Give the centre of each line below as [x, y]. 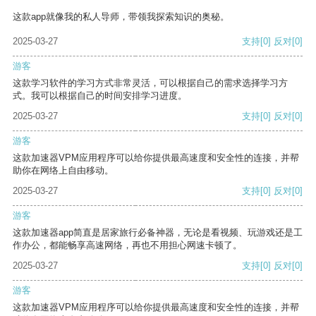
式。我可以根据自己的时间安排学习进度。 [100, 96]
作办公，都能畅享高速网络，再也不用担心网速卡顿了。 [127, 245]
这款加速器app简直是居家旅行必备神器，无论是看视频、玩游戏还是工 [158, 233]
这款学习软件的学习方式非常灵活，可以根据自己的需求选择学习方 [150, 83]
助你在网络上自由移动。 [63, 171]
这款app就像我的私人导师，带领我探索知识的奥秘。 [121, 17]
